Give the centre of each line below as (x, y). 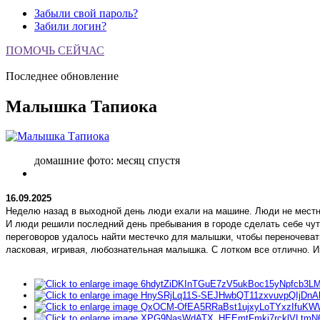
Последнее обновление (62, 76)
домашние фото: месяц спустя (107, 161)
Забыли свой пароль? (86, 13)
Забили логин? (70, 26)
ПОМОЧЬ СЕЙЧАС (55, 50)
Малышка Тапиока (81, 106)
